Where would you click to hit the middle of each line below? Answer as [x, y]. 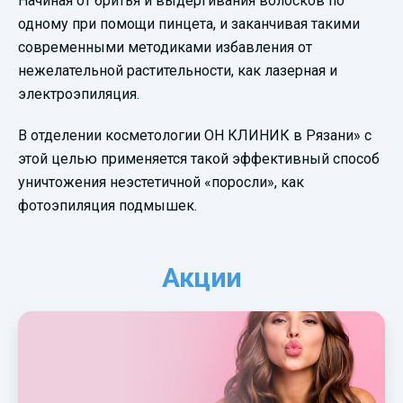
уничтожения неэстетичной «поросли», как [161, 183]
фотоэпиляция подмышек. [107, 206]
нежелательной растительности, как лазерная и [178, 71]
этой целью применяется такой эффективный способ [199, 159]
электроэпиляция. [81, 94]
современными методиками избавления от [165, 48]
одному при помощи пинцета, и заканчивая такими [189, 24]
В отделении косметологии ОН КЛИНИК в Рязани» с [195, 136]
